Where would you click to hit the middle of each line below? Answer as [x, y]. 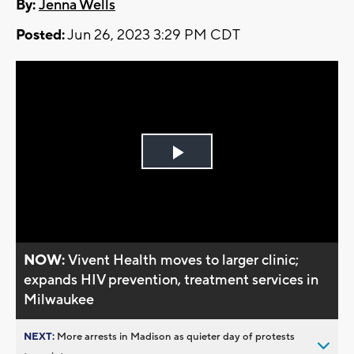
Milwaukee [59, 299]
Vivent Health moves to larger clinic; [184, 260]
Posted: [40, 36]
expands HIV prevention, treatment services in [171, 280]
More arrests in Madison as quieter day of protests [176, 336]
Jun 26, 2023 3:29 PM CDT [153, 36]
